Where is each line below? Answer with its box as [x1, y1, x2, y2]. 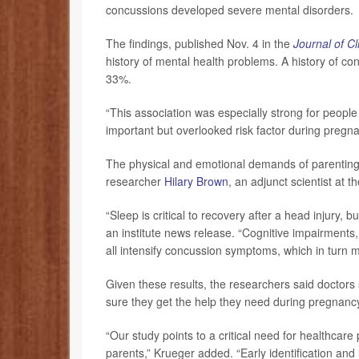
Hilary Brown [164, 173, 228, 190]
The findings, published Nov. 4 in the [106, 35, 290, 52]
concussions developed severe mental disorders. [106, 2, 353, 18]
